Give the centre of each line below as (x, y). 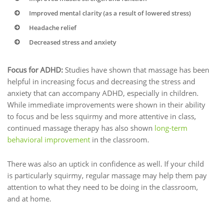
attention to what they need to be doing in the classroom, (103, 187)
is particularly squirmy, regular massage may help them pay (107, 176)
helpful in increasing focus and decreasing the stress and (101, 81)
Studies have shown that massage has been (137, 70)
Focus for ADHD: (36, 70)
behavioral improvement (49, 139)
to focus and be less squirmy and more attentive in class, (102, 116)
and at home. (29, 199)
